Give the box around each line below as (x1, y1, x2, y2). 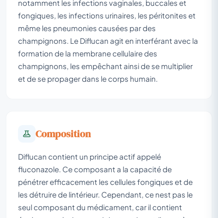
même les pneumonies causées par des (18, 23, 156, 33)
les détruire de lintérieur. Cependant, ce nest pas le (18, 189, 193, 199)
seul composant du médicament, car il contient (18, 202, 182, 212)
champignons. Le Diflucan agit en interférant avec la (18, 36, 198, 45)
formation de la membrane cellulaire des (18, 48, 157, 58)
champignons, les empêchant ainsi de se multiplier (18, 61, 193, 71)
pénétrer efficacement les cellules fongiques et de (18, 177, 193, 186)
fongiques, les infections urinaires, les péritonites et (18, 10, 196, 20)
